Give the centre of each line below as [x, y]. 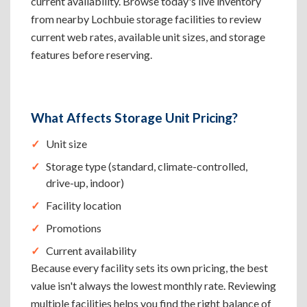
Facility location [84, 205]
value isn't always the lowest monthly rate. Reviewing [153, 285]
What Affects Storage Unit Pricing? [134, 118]
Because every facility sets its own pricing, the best [149, 268]
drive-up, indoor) [85, 183]
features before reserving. [91, 54]
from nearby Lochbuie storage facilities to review [146, 19]
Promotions [74, 228]
